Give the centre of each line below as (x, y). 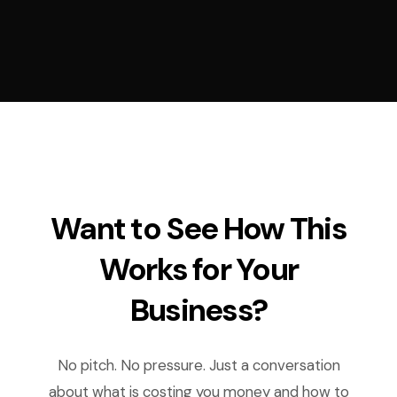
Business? (198, 310)
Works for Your (198, 269)
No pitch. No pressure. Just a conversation (198, 365)
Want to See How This (198, 229)
